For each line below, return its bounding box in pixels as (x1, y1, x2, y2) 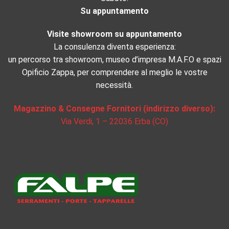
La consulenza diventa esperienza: (53, 42, 176, 52)
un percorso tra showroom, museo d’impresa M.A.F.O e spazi (8, 55, 221, 65)
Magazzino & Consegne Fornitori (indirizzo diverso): (14, 104, 215, 114)
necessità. (96, 80, 133, 90)
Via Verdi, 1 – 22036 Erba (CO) (61, 117, 168, 127)
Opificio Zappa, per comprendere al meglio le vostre (21, 67, 208, 78)
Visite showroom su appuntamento (47, 29, 182, 39)
